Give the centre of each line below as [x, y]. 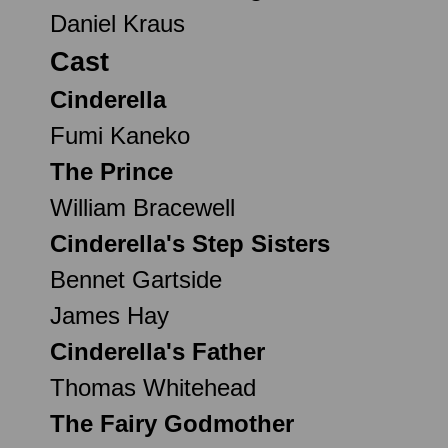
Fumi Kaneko [120, 135]
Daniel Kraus [117, 23]
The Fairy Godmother [172, 423]
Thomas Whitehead [153, 387]
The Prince [111, 171]
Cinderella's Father [157, 351]
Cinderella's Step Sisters [190, 243]
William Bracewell [142, 207]
